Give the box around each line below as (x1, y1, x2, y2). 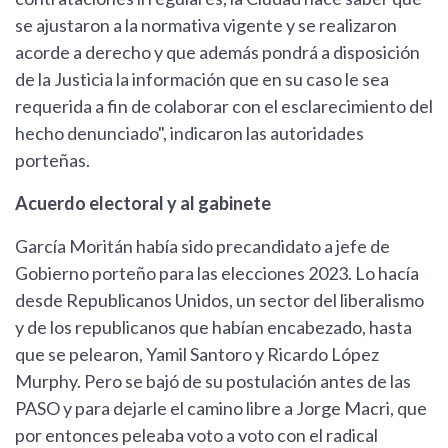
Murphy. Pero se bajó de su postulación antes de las (15, 370, 411, 393)
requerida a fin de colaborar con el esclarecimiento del (15, 95, 433, 118)
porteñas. (15, 149, 90, 172)
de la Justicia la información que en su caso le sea (15, 68, 389, 91)
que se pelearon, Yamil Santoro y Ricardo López (15, 343, 379, 366)
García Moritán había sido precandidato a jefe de (15, 235, 390, 258)
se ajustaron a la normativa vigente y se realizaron (15, 14, 397, 37)
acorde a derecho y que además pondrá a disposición (15, 41, 420, 64)
